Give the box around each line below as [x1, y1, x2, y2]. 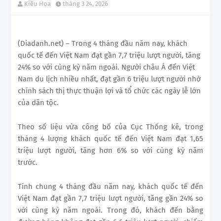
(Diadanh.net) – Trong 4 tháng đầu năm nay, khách [18, 38, 187, 48]
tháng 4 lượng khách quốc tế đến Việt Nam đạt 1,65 [18, 134, 203, 143]
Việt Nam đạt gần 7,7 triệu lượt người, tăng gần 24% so [18, 193, 203, 203]
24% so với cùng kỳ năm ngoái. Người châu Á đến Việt [18, 62, 195, 72]
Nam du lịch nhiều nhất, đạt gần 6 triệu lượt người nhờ [18, 74, 201, 83]
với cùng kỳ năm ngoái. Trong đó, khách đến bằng [18, 205, 203, 215]
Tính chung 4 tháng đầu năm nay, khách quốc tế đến [18, 182, 203, 191]
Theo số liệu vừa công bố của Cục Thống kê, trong [18, 122, 203, 131]
